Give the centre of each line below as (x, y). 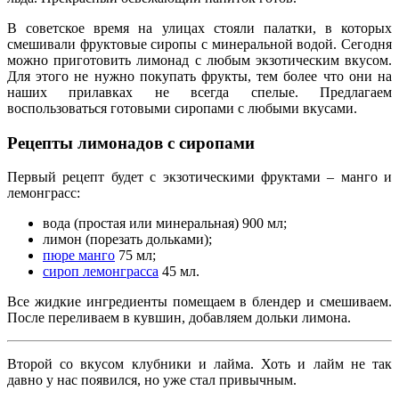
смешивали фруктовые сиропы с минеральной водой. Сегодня (199, 44)
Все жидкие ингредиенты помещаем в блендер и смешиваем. (199, 302)
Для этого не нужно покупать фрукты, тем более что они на (199, 76)
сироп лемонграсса (101, 272)
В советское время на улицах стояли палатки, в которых (199, 28)
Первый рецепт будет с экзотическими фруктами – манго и (199, 177)
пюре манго (79, 256)
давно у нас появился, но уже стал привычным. (152, 380)
